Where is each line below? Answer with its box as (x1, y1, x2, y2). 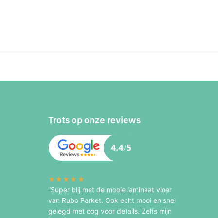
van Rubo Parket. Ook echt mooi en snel (48, 196, 176, 204)
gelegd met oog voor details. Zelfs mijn (48, 206, 172, 215)
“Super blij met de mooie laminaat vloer (48, 185, 172, 194)
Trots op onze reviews (48, 113, 141, 126)
